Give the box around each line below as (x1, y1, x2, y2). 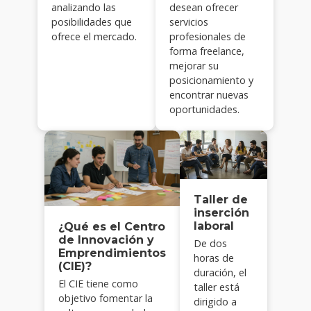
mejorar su (169, 58, 219, 72)
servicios (169, 15, 208, 28)
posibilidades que (51, 15, 132, 28)
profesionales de (169, 29, 246, 43)
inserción (193, 206, 249, 220)
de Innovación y (58, 233, 154, 247)
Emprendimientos (58, 246, 166, 260)
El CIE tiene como (58, 277, 138, 291)
